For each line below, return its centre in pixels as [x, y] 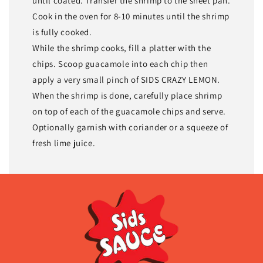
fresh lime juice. [64, 143]
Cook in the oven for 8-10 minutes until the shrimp [131, 16]
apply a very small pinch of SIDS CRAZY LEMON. [127, 80]
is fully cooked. [62, 32]
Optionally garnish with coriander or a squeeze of [130, 127]
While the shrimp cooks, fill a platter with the [122, 48]
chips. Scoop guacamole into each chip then [120, 64]
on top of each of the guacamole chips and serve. [129, 112]
